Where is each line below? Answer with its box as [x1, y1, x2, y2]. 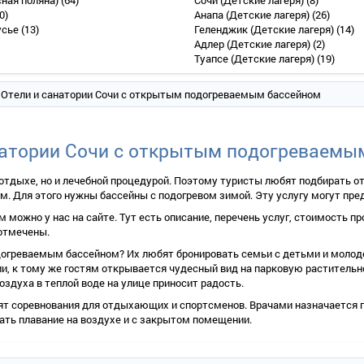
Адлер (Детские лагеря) [194, 37, 314, 52]
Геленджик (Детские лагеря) [194, 22, 337, 37]
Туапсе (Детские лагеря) [194, 51, 318, 67]
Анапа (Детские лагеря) [194, 7, 313, 23]
